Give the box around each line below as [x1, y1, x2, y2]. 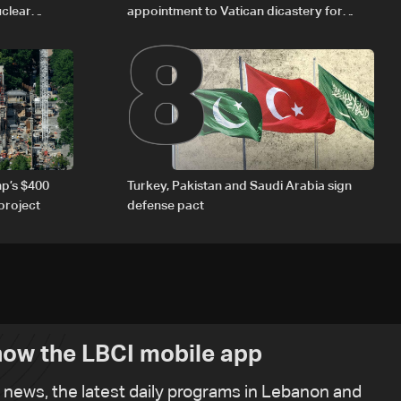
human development [127, 25, 247, 38]
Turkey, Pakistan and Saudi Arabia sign [127, 180, 352, 193]
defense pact [127, 200, 204, 213]
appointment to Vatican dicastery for [127, 5, 343, 19]
